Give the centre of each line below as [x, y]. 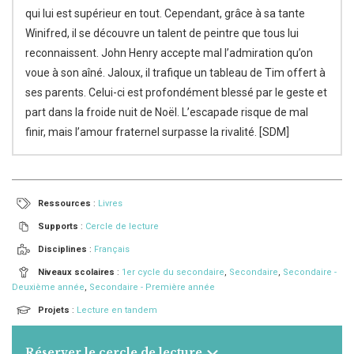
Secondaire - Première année [152, 287]
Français [112, 249]
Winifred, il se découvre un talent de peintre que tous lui [162, 33]
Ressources [64, 203]
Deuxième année [48, 287]
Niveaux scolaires [76, 272]
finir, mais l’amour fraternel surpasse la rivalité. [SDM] [157, 132]
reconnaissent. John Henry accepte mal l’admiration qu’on [169, 53]
